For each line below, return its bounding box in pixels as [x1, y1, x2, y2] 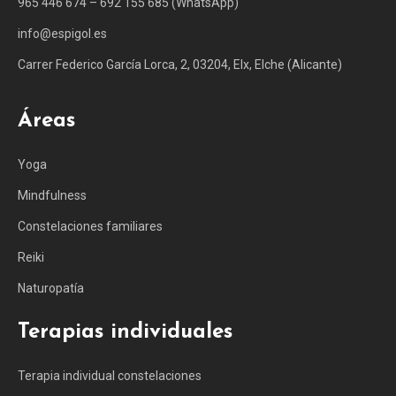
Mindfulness [18, 187, 87, 202]
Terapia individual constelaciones [18, 368, 202, 383]
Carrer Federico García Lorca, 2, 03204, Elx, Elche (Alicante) [18, 57, 342, 72]
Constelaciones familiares [18, 218, 163, 233]
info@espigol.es [18, 26, 107, 41]
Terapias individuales [18, 321, 232, 343]
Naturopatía [18, 280, 84, 295]
